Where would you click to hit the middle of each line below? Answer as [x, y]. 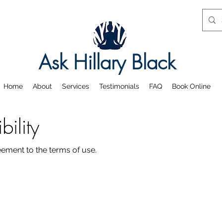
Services [75, 86]
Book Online [191, 86]
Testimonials [119, 86]
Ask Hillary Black [107, 62]
